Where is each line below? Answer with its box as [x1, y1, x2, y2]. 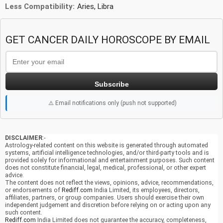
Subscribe [94, 80, 129, 88]
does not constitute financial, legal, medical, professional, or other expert [5, 163, 206, 171]
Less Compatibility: [5, 1, 75, 11]
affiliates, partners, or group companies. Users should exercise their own [5, 193, 204, 201]
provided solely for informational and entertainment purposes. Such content [5, 156, 215, 164]
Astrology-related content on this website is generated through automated [5, 141, 208, 149]
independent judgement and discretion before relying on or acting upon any [5, 201, 211, 209]
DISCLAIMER [5, 133, 42, 141]
